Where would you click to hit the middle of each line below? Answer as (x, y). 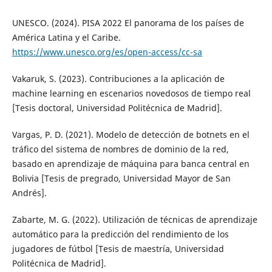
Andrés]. (29, 193)
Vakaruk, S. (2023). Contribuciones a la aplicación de (118, 79)
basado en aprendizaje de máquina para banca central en (131, 164)
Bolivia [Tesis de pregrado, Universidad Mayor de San (121, 178)
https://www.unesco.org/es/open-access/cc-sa (107, 52)
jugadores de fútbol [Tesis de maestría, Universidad (118, 249)
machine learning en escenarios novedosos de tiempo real (131, 93)
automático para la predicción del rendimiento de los (120, 234)
